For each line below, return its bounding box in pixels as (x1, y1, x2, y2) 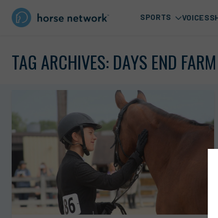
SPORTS (140, 12, 171, 22)
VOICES (182, 12, 210, 22)
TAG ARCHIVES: (12, 49, 113, 74)
